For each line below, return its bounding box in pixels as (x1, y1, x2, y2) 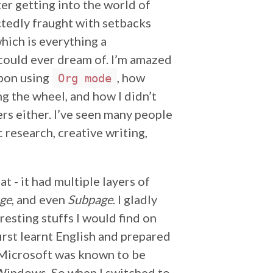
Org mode (57, 71, 112, 85)
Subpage (68, 192, 113, 207)
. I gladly (113, 192, 157, 207)
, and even (12, 192, 68, 207)
